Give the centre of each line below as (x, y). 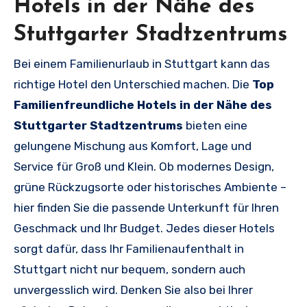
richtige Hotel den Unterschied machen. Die (133, 85)
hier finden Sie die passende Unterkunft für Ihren (146, 208)
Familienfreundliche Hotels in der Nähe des (143, 105)
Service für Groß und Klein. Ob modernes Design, (144, 167)
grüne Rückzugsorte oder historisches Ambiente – (150, 187)
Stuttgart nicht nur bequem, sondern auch (130, 270)
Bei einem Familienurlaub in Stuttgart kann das (142, 64)
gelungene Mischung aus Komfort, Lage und (133, 146)
